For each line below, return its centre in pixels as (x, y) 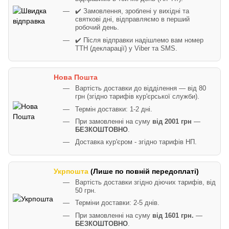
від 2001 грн (172, 121)
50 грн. (86, 190)
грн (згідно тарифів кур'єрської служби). (137, 97)
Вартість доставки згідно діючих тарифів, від (145, 182)
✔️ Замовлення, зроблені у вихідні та (132, 12)
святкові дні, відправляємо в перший (132, 20)
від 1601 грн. (173, 215)
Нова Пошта (76, 77)
